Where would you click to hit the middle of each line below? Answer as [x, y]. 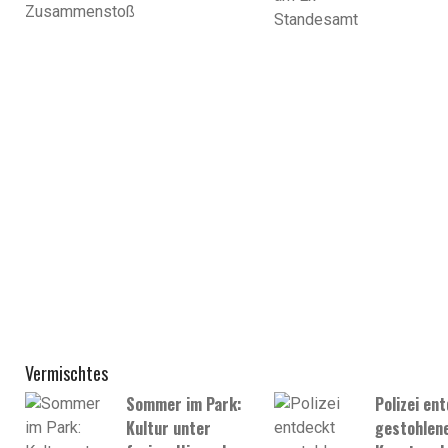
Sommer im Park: [184, 404]
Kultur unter [168, 428]
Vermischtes [66, 373]
